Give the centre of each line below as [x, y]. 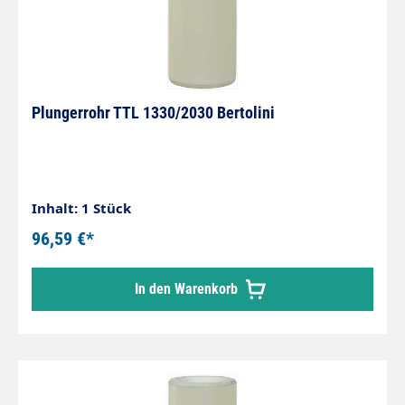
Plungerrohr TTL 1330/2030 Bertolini [153, 113]
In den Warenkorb [188, 289]
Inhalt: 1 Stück [81, 208]
